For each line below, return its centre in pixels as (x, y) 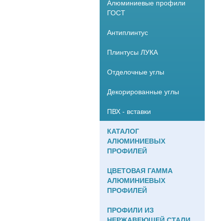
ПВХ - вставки (129, 111)
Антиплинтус (128, 32)
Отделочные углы (136, 72)
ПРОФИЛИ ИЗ (130, 210)
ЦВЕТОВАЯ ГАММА (140, 170)
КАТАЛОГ (123, 131)
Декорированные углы (143, 91)
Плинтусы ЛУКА (132, 52)
